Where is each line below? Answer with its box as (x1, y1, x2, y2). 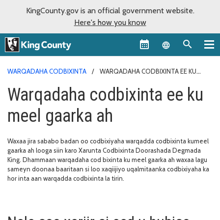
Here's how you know (74, 18, 146, 27)
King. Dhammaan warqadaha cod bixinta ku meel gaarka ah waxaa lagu (7, 155, 207, 164)
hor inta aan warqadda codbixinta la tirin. (7, 174, 124, 182)
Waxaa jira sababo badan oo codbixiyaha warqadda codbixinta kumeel (7, 137, 209, 145)
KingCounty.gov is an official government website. (26, 6, 194, 15)
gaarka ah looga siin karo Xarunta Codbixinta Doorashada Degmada (7, 146, 201, 154)
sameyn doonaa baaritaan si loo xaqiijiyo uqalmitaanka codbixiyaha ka (7, 165, 209, 173)
